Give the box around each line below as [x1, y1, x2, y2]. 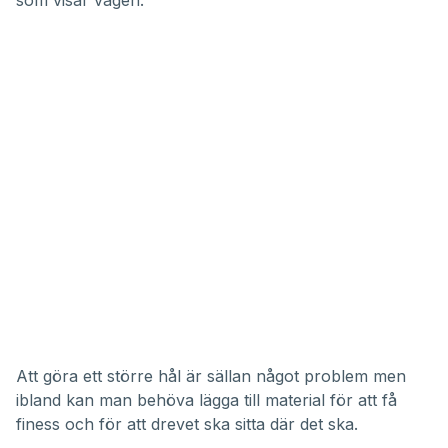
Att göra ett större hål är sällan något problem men [16, 366, 406, 386]
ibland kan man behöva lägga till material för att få [16, 390, 397, 410]
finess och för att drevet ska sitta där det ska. [16, 414, 358, 434]
